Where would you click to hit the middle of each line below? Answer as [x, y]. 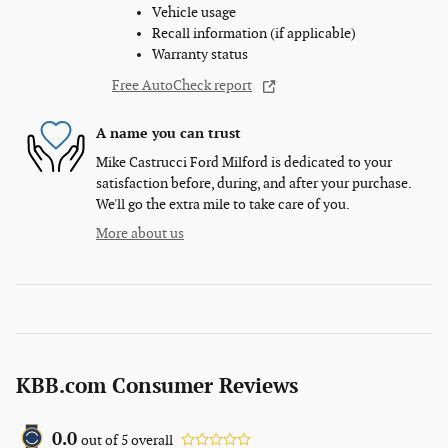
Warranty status [200, 55]
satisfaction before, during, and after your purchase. [253, 184]
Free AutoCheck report [182, 86]
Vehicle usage [194, 13]
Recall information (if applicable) [254, 34]
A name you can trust [168, 133]
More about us [140, 234]
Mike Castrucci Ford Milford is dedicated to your [244, 163]
